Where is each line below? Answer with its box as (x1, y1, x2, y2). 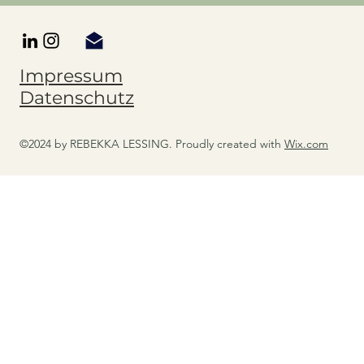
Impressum (19, 65, 123, 87)
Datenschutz (19, 87, 134, 109)
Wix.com (284, 136, 328, 151)
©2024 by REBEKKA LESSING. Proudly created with (19, 136, 284, 151)
